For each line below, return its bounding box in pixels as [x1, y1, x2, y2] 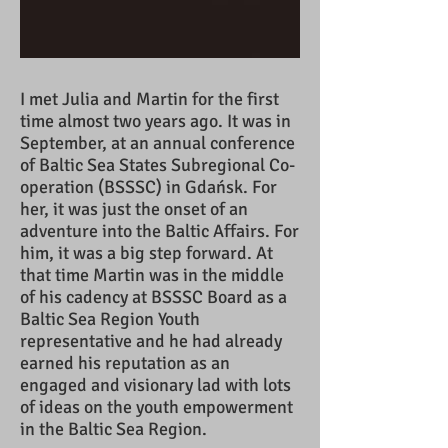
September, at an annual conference [20, 132, 295, 154]
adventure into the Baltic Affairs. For [20, 220, 299, 242]
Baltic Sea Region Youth [20, 308, 200, 330]
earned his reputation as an [20, 352, 230, 374]
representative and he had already [20, 330, 282, 352]
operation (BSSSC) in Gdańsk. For [20, 176, 277, 198]
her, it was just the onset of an [20, 198, 248, 220]
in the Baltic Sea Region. [20, 418, 207, 440]
